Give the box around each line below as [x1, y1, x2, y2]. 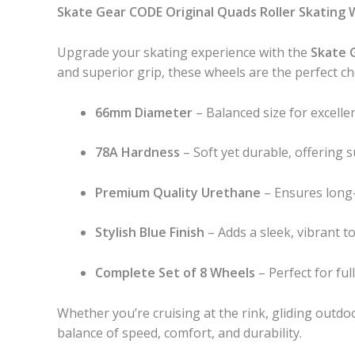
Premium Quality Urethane [95, 183, 261, 201]
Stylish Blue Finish [95, 223, 204, 242]
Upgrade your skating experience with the [57, 43, 311, 61]
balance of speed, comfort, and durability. [57, 323, 302, 342]
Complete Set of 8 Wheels [95, 263, 255, 281]
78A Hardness [95, 143, 180, 162]
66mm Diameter [95, 103, 193, 121]
